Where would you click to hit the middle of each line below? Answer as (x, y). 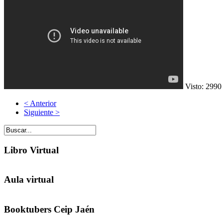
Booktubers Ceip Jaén (49, 209)
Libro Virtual (31, 150)
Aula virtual (29, 180)
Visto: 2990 (203, 87)
